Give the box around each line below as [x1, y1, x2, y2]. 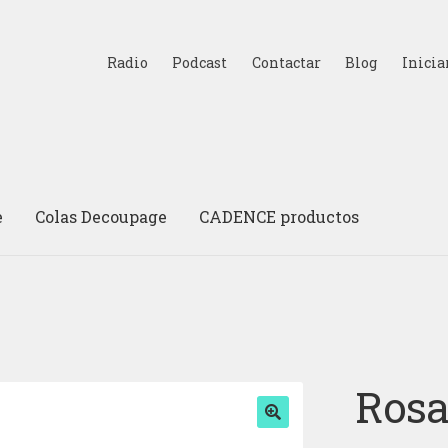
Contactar [251, 52, 321, 72]
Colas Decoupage [35, 205, 168, 227]
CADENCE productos [199, 205, 360, 227]
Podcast [172, 52, 228, 72]
